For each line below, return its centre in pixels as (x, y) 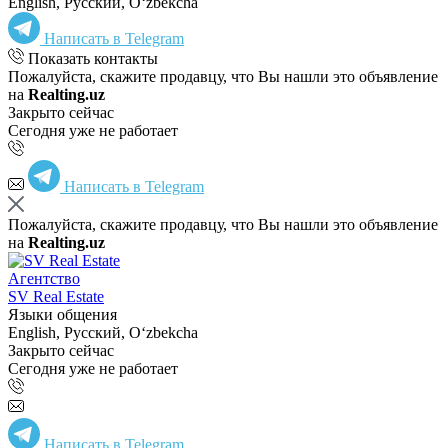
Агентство (44, 278)
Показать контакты (93, 58)
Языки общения (62, 314)
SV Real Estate (56, 296)
